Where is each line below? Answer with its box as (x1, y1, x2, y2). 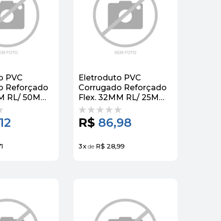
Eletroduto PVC (78, 73, 141, 82)
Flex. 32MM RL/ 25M (78, 92, 159, 102)
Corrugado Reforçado (78, 82, 167, 92)
